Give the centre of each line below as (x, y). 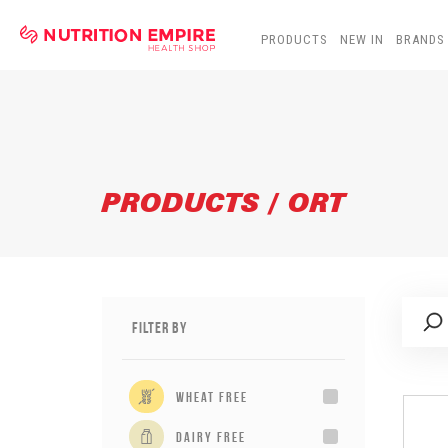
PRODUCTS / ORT (223, 203)
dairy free (211, 436)
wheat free (212, 396)
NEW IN (362, 39)
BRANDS (420, 39)
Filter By (159, 327)
